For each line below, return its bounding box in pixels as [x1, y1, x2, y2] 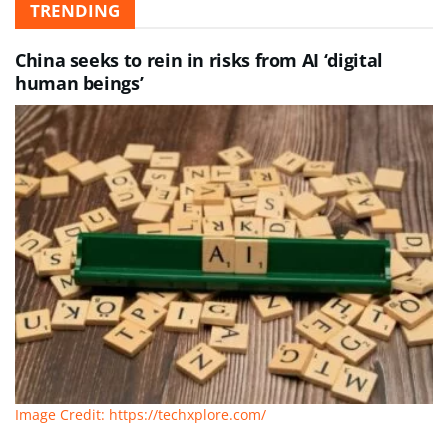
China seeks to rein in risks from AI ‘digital [15, 47, 383, 72]
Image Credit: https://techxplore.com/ [15, 404, 266, 424]
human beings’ [15, 70, 144, 95]
